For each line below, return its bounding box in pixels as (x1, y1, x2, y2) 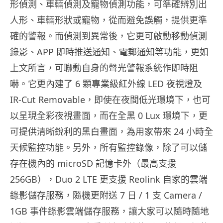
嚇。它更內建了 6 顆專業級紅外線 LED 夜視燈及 (10, 78, 202, 90)
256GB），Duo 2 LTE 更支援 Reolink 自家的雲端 (10, 173, 208, 186)
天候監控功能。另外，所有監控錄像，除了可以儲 (10, 141, 207, 154)
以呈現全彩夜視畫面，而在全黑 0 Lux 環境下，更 (10, 110, 208, 122)
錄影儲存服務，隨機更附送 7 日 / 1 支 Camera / (10, 189, 202, 202)
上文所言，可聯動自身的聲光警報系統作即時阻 (10, 62, 198, 74)
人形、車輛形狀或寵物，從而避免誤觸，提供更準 (10, 14, 207, 26)
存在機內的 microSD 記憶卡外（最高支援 (10, 157, 176, 170)
